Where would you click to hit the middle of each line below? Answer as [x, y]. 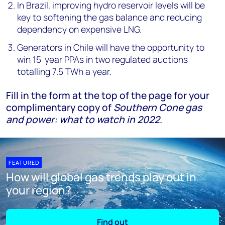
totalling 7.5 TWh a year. [65, 71]
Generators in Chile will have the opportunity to [111, 47]
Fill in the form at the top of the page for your [108, 95]
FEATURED [24, 162]
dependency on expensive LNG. [80, 29]
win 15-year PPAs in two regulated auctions [103, 59]
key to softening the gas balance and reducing [110, 17]
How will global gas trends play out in [101, 177]
